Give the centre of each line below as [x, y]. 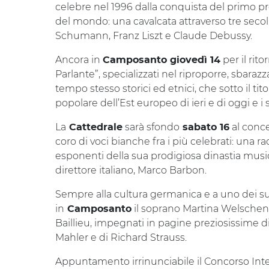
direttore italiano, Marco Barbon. [131, 170]
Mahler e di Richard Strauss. [121, 237]
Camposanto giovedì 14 [162, 60]
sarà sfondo [151, 127]
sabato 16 [204, 127]
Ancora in [79, 60]
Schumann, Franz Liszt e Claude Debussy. [154, 36]
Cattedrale [94, 127]
